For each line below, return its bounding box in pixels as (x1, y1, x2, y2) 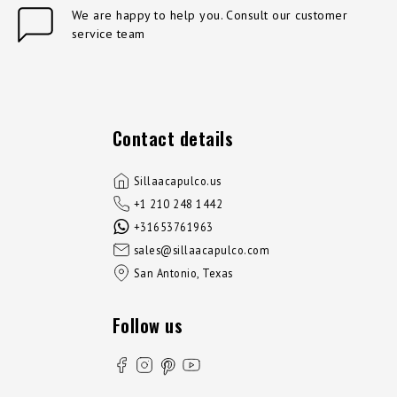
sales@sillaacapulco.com (134, 243, 270, 258)
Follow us (113, 312, 183, 339)
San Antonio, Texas (134, 266, 233, 281)
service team (72, 26, 145, 43)
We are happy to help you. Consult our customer (72, 7, 348, 24)
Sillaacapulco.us (134, 174, 222, 189)
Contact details (113, 125, 234, 152)
